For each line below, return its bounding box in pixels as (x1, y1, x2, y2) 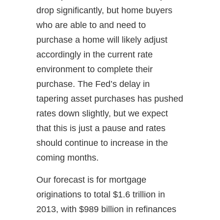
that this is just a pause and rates (36, 123, 165, 133)
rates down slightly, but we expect (36, 108, 168, 118)
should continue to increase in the (36, 137, 168, 148)
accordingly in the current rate (36, 49, 153, 59)
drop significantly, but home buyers (36, 5, 172, 15)
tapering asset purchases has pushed (36, 93, 183, 104)
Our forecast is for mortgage (36, 174, 146, 185)
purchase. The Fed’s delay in (36, 79, 150, 89)
